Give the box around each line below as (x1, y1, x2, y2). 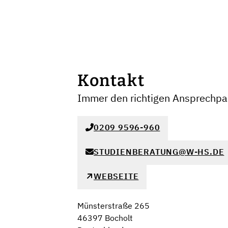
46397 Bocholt (77, 213, 133, 223)
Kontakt (77, 71, 145, 90)
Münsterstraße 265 (77, 201, 150, 211)
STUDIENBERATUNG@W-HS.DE (94, 147, 224, 157)
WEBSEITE (94, 171, 139, 182)
